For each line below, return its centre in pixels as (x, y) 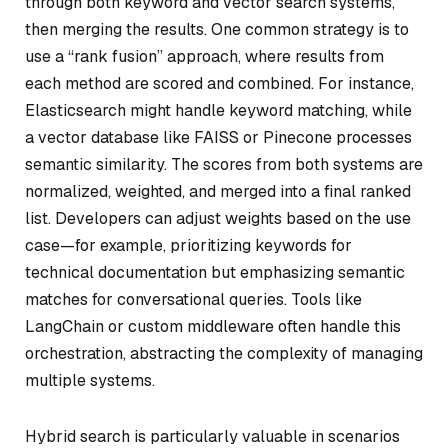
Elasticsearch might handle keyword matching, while (218, 110)
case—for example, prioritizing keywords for (188, 245)
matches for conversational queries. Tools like (193, 299)
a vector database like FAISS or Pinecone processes (218, 137)
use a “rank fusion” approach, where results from (204, 56)
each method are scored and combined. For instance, (219, 83)
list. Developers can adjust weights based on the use (218, 218)
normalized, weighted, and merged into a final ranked (218, 191)
